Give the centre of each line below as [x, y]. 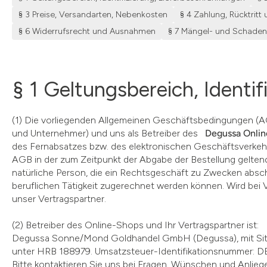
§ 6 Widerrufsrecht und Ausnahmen [87, 31]
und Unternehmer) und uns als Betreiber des [108, 133]
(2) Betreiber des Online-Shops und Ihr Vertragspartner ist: [136, 225]
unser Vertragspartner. [59, 199]
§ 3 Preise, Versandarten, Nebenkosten [93, 15]
